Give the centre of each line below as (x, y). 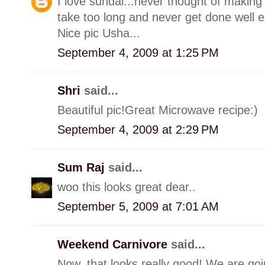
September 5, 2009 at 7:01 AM (138, 206)
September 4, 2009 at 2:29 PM (138, 129)
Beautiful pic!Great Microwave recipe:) (158, 110)
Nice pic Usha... (99, 33)
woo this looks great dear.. (127, 187)
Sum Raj (83, 167)
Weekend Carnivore (114, 244)
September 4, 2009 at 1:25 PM (138, 52)
